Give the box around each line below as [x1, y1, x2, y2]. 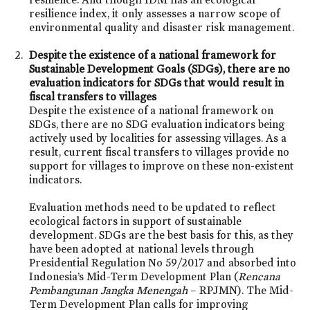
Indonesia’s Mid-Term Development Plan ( [29, 269, 239, 283]
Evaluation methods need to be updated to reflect [29, 200, 277, 214]
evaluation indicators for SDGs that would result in [29, 75, 284, 89]
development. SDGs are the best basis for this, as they [29, 228, 294, 241]
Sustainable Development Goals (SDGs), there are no [29, 62, 291, 75]
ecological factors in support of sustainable [29, 214, 242, 228]
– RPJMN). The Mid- [188, 283, 294, 297]
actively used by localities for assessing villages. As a [29, 131, 287, 145]
